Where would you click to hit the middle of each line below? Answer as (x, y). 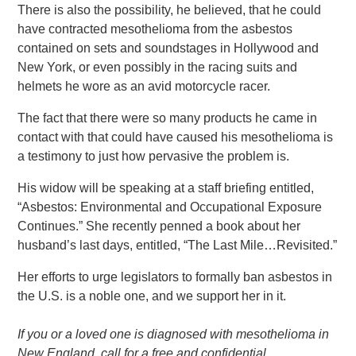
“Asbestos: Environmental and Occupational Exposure (170, 207)
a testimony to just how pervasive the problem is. (154, 156)
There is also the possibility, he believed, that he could (170, 10)
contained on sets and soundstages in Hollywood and (168, 48)
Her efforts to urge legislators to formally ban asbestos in (175, 277)
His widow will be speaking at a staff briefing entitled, (166, 188)
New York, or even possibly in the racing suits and (158, 67)
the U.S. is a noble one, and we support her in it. (152, 296)
